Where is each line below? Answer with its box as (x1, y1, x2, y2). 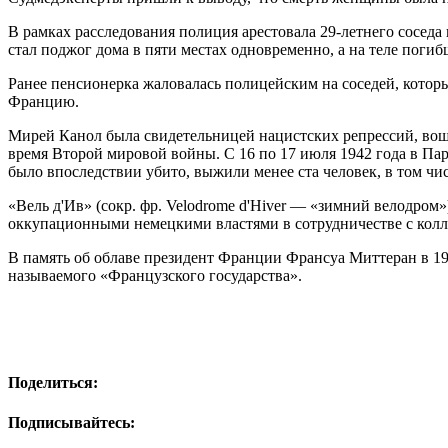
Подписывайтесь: (8, 413, 135, 431)
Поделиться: (8, 374, 98, 392)
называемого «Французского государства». (8, 267, 302, 285)
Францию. (8, 93, 79, 111)
